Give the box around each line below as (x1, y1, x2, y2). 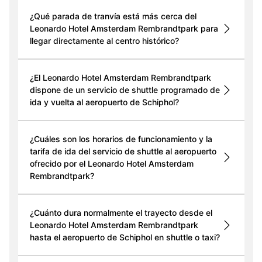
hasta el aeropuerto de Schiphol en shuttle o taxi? (29, 232, 220, 243)
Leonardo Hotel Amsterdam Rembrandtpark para (29, 23, 218, 34)
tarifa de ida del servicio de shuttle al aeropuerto (29, 146, 216, 157)
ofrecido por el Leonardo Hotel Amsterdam (29, 158, 194, 169)
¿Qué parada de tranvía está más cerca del (29, 11, 196, 22)
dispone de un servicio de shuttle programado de (29, 85, 220, 95)
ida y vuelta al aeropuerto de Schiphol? (29, 97, 179, 108)
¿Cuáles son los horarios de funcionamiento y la (29, 134, 212, 144)
